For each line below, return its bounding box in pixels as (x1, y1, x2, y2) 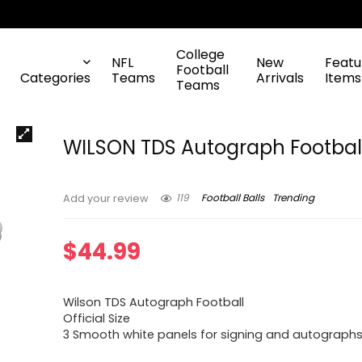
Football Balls (201, 191, 265, 205)
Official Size (63, 310, 131, 326)
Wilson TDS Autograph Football (63, 294, 245, 310)
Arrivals (256, 68, 304, 87)
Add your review (63, 192, 149, 205)
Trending (272, 191, 315, 205)
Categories (20, 68, 90, 87)
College (176, 45, 225, 64)
